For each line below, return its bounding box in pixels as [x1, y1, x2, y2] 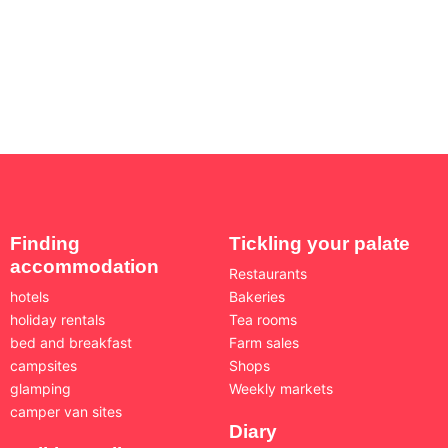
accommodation [10, 255, 159, 277]
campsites [10, 356, 77, 374]
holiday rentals [10, 310, 105, 328]
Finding [10, 232, 80, 254]
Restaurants [229, 264, 307, 282]
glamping [10, 379, 71, 397]
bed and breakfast [10, 333, 132, 351]
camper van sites [10, 402, 122, 420]
